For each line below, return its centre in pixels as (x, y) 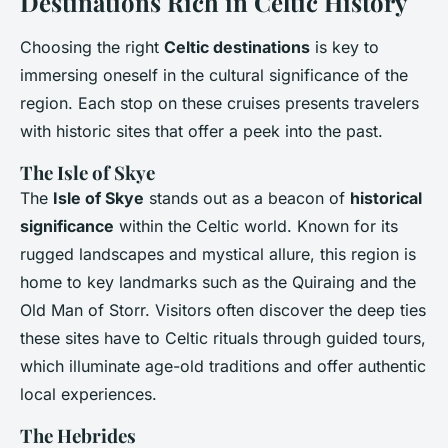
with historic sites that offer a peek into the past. (201, 131)
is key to (344, 47)
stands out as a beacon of (247, 198)
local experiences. (88, 394)
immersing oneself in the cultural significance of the (214, 75)
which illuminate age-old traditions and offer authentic (223, 366)
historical (386, 198)
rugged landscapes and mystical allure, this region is (218, 254)
